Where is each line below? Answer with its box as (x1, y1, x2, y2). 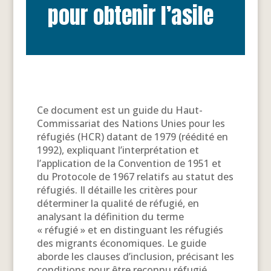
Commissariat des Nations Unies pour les (36, 116, 225, 130)
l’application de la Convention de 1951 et (36, 156, 221, 170)
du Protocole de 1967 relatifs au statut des (36, 169, 233, 183)
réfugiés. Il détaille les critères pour (36, 183, 197, 197)
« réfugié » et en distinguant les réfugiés (36, 223, 223, 237)
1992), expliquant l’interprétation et (36, 143, 199, 157)
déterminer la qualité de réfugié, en (36, 196, 199, 210)
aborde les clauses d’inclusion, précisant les (36, 249, 234, 263)
